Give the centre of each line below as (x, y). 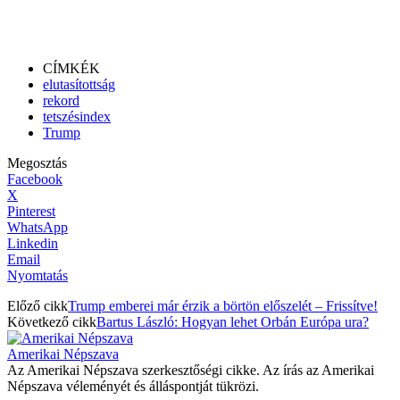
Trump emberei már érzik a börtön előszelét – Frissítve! (223, 305)
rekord (61, 100)
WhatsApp (37, 227)
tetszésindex (77, 116)
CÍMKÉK (71, 68)
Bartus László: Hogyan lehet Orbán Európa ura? (233, 321)
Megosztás (37, 162)
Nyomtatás (37, 275)
